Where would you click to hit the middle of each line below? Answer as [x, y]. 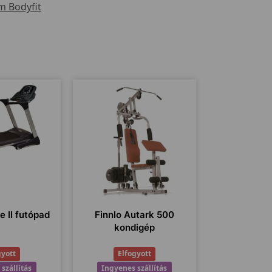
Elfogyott [134, 254]
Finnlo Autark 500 [134, 214]
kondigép [134, 227]
